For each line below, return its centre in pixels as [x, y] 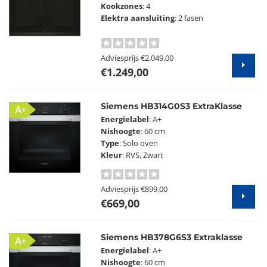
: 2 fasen [189, 18]
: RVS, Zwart [143, 155]
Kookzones [122, 6]
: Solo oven [139, 143]
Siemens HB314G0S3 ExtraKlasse [172, 106]
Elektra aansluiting [138, 18]
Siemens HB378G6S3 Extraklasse [172, 237]
